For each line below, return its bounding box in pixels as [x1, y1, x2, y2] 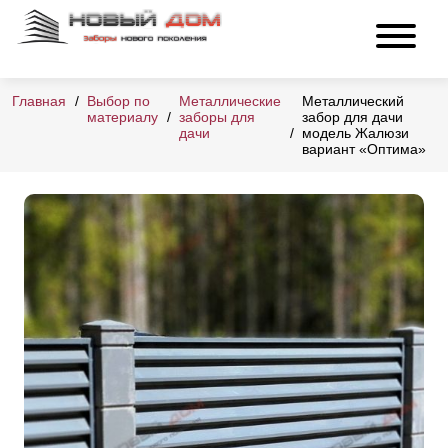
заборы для [179, 109, 255, 126]
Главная [12, 93, 66, 110]
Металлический [302, 93, 404, 110]
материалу [87, 109, 158, 126]
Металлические [179, 93, 281, 110]
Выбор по [87, 93, 150, 110]
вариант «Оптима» [302, 141, 426, 158]
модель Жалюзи [302, 125, 409, 142]
